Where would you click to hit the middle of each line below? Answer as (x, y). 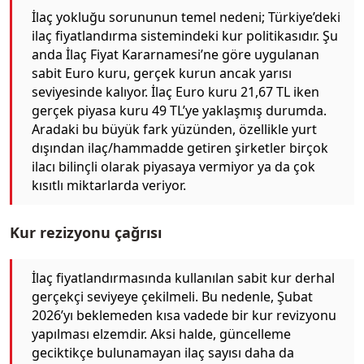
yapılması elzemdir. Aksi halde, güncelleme (161, 334)
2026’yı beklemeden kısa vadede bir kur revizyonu (184, 315)
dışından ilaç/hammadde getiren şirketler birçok (180, 147)
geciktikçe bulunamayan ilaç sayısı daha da (163, 353)
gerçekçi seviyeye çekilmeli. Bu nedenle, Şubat (172, 297)
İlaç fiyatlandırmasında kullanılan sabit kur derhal (183, 278)
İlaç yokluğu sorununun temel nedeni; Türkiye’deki (186, 17)
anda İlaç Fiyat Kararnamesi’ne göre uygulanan (175, 54)
